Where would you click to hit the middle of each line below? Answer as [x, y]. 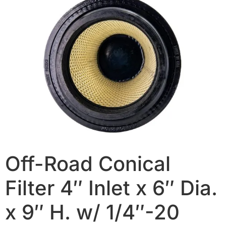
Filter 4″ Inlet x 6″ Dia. [111, 188]
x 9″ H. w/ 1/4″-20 [92, 212]
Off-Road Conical [88, 163]
